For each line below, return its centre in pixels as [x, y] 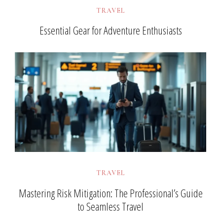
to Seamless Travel [110, 206]
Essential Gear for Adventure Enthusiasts [110, 30]
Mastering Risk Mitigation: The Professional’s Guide [110, 193]
